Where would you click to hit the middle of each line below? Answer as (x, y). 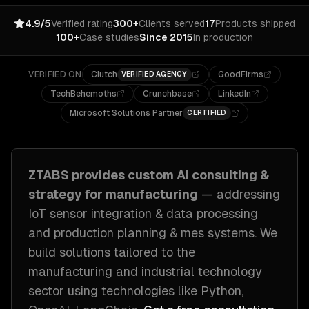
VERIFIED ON (55, 74)
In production (223, 37)
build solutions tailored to (102, 252)
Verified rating (82, 23)
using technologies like (131, 291)
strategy (55, 194)
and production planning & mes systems (141, 233)
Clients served (172, 23)
